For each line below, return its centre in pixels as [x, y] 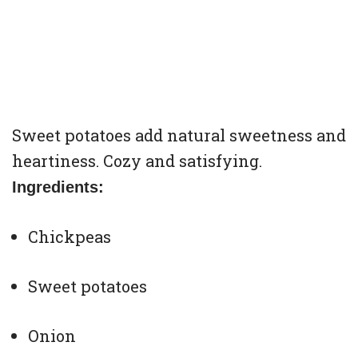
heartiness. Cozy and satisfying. [137, 161]
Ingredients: [58, 187]
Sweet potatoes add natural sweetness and [179, 135]
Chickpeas [70, 237]
